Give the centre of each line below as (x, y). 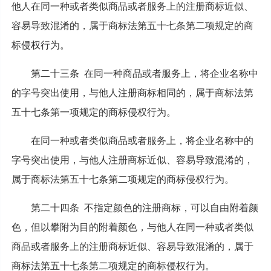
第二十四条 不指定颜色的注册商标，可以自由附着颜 (144, 207)
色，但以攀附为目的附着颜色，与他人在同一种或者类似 (132, 227)
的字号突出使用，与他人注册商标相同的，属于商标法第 (132, 93)
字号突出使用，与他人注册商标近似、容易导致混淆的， (132, 160)
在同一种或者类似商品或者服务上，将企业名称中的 (142, 140)
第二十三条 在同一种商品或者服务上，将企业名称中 (144, 73)
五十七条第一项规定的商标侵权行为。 (93, 112)
